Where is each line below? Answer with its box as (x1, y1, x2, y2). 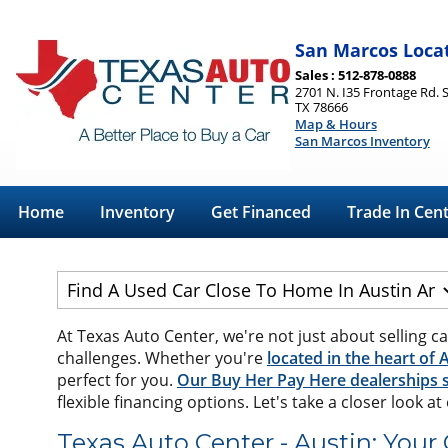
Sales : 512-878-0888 (294, 65, 416, 84)
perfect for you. (57, 369, 177, 391)
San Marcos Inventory (294, 131, 430, 150)
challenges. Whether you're (57, 347, 267, 369)
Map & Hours (294, 114, 377, 133)
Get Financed (211, 201, 311, 223)
